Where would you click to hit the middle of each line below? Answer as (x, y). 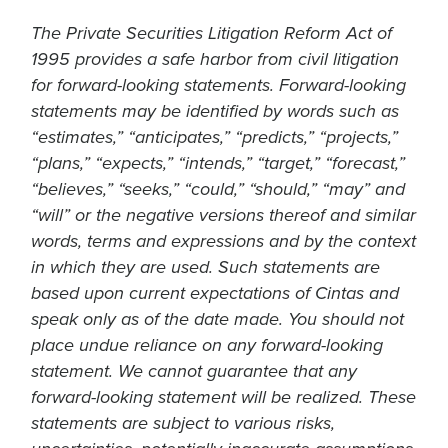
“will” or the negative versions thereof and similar (223, 216)
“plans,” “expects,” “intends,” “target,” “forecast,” (218, 164)
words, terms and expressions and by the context (223, 242)
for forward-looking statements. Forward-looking (218, 86)
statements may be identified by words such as (215, 112)
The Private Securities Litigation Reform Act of (211, 34)
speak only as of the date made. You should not (217, 320)
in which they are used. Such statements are (205, 268)
